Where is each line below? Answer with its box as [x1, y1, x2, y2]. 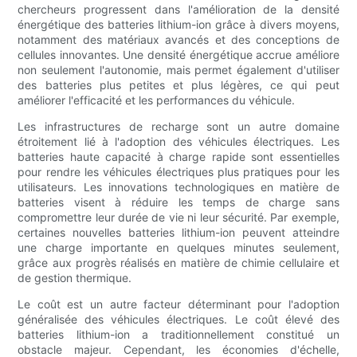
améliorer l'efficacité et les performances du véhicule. [18, 93, 296, 108]
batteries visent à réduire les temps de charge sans [18, 195, 339, 210]
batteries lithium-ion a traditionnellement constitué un [18, 328, 339, 342]
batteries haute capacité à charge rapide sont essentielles [18, 150, 339, 164]
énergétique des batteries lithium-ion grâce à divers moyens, [18, 18, 339, 32]
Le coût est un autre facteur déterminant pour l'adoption [18, 297, 339, 312]
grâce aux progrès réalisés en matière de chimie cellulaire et [18, 256, 339, 270]
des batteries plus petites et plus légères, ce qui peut [18, 78, 339, 92]
